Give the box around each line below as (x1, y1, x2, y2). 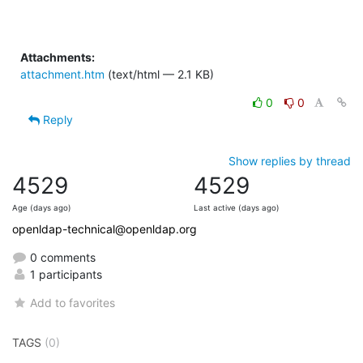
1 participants (27, 267, 102, 281)
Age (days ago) (12, 203, 71, 212)
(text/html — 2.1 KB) (105, 66, 214, 81)
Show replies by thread (228, 153, 351, 168)
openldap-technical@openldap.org (12, 221, 197, 236)
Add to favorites (30, 295, 116, 310)
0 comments (27, 250, 96, 264)
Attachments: (20, 49, 95, 64)
